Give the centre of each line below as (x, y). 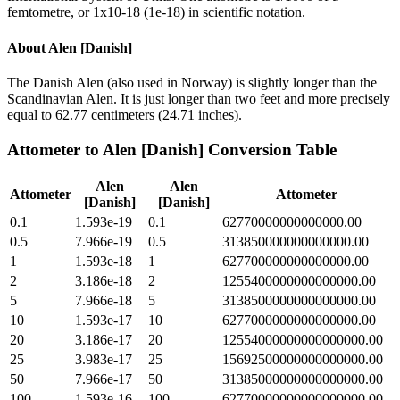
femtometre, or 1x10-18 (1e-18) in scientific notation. (156, 12)
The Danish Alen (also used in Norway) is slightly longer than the (192, 82)
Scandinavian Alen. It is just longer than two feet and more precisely (199, 98)
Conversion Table (270, 149)
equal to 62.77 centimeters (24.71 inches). (125, 114)
